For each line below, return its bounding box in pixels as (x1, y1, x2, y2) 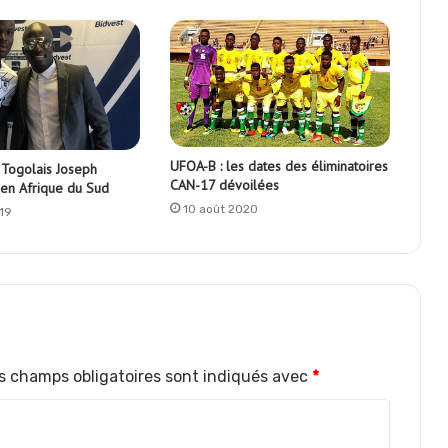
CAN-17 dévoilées (169, 175, 279, 194)
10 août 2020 (182, 201, 258, 216)
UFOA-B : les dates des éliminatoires (169, 156, 388, 175)
